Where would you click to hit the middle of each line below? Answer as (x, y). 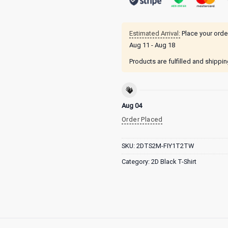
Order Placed (142, 120)
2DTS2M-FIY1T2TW (165, 146)
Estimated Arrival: (155, 33)
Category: (136, 161)
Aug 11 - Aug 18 (152, 45)
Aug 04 (132, 106)
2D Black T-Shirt (174, 161)
